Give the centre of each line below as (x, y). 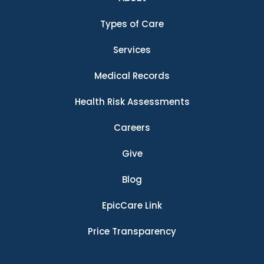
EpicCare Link (132, 206)
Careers (132, 128)
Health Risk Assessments (132, 102)
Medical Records (132, 76)
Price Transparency (132, 232)
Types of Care (132, 24)
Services (132, 50)
